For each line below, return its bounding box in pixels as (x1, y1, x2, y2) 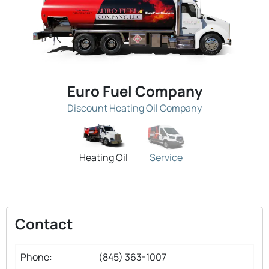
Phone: (20, 250, 52, 264)
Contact (15, 213, 73, 234)
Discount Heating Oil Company (67, 101, 202, 115)
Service (149, 150, 183, 164)
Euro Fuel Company (67, 80, 202, 101)
